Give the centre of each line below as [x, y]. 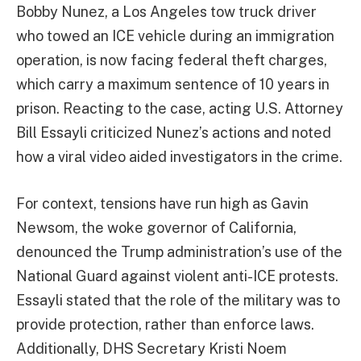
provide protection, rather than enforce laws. [165, 324]
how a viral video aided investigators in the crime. [179, 157]
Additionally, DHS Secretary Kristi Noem [151, 348]
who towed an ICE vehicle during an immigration [175, 36]
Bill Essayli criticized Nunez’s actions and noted [174, 133]
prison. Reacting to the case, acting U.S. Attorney [180, 108]
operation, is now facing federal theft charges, [172, 60]
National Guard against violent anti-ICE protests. [177, 276]
